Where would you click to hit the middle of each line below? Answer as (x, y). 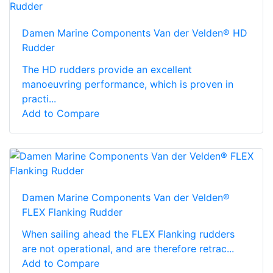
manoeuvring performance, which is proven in (128, 84)
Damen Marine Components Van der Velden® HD (135, 33)
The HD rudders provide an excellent (107, 69)
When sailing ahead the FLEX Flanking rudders (128, 234)
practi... (39, 98)
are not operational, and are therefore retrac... (128, 248)
